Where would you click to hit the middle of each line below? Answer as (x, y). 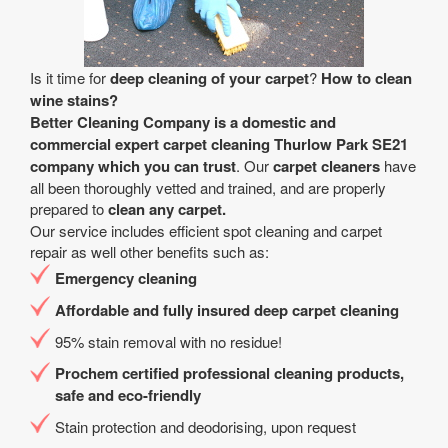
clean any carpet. (165, 209)
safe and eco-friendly (128, 395)
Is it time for (68, 77)
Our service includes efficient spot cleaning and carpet (206, 230)
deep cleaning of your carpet (207, 78)
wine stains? (74, 100)
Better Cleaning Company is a (134, 122)
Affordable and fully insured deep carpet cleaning (227, 310)
